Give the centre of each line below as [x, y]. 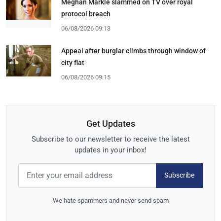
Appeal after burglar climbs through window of [133, 51]
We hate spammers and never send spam [110, 200]
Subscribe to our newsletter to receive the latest [110, 139]
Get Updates [110, 123]
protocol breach [86, 14]
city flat [73, 62]
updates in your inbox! [110, 150]
